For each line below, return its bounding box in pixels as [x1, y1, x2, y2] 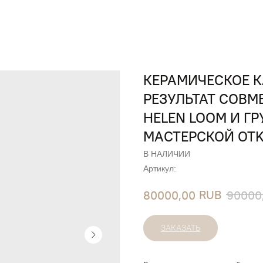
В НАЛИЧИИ [143, 149, 190, 159]
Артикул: [143, 164, 176, 173]
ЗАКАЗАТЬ [161, 223, 200, 233]
